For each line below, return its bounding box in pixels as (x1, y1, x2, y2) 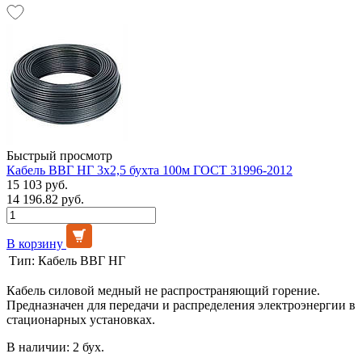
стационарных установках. (6, 312, 155, 326)
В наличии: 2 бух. (6, 339, 104, 354)
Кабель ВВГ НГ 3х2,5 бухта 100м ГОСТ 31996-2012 (6, 162, 293, 177)
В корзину (6, 236, 63, 250)
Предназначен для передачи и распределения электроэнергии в (6, 297, 356, 312)
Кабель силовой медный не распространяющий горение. (6, 283, 320, 297)
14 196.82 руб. (6, 192, 84, 206)
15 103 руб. (6, 177, 68, 192)
